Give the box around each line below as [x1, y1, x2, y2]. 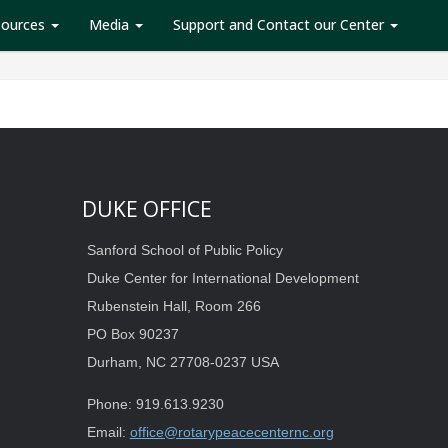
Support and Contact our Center [173, 15, 388, 34]
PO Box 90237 [86, 326, 179, 342]
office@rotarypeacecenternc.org [129, 424, 334, 440]
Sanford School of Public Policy [86, 242, 283, 258]
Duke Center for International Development [86, 270, 359, 286]
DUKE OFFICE [81, 195, 212, 223]
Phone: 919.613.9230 [86, 396, 224, 412]
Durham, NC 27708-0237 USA [86, 354, 279, 370]
